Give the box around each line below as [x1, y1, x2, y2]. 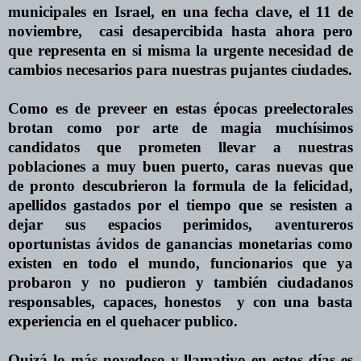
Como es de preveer [8, 99, 154, 117]
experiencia [8, 312, 86, 330]
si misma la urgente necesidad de [127, 41, 353, 59]
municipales [8, 2, 93, 20]
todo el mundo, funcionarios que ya [77, 254, 354, 272]
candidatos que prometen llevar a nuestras [8, 138, 353, 156]
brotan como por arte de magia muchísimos [8, 118, 353, 136]
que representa [8, 41, 112, 59]
